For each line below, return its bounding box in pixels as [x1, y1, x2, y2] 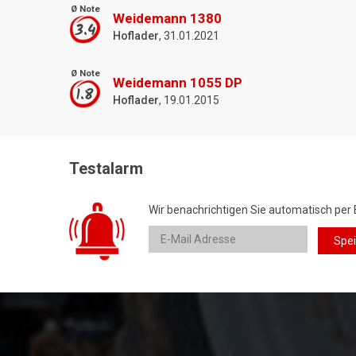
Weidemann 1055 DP [113, 74, 242, 91]
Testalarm [69, 159, 143, 179]
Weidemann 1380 [113, 10, 222, 26]
